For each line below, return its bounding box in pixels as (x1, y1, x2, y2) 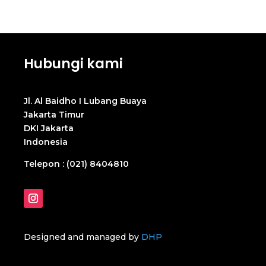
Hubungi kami (24, 53, 123, 73)
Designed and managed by (24, 231, 141, 242)
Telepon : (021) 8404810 (24, 158, 129, 169)
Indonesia (24, 136, 68, 147)
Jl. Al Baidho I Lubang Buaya (24, 95, 147, 106)
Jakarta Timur (24, 109, 84, 120)
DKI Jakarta (24, 122, 74, 134)
